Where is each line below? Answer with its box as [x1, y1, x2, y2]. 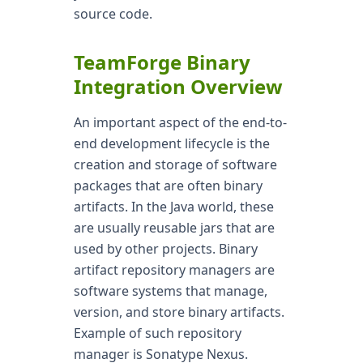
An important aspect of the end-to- [73, 113, 287, 131]
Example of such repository [73, 324, 241, 342]
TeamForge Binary [73, 49, 250, 75]
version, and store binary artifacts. [73, 303, 284, 321]
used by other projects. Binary [73, 240, 258, 258]
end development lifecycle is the [73, 135, 270, 152]
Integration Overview [73, 73, 283, 100]
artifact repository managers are [73, 261, 275, 279]
